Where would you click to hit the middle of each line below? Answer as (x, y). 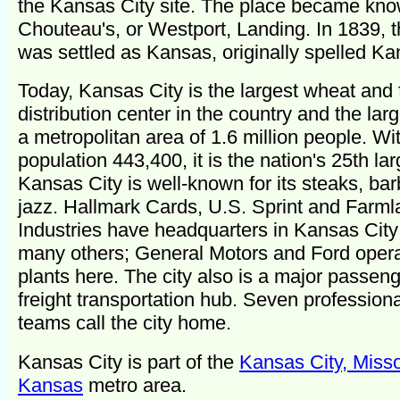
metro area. (135, 385)
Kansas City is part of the (129, 362)
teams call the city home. (125, 323)
